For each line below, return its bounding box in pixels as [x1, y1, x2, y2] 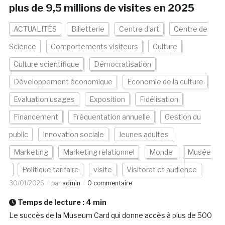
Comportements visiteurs [50, 42, 138, 51]
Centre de [173, 25, 207, 34]
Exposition [89, 95, 125, 104]
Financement [13, 113, 58, 122]
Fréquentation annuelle [72, 113, 150, 122]
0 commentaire [87, 179, 132, 187]
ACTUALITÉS [13, 25, 57, 34]
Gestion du [164, 113, 201, 122]
